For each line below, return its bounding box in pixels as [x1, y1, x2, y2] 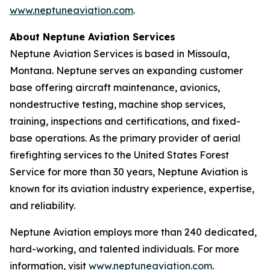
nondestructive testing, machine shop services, [10, 98, 225, 110]
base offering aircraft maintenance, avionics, [10, 81, 220, 93]
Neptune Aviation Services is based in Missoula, [10, 48, 230, 60]
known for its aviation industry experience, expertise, [10, 183, 254, 195]
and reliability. [10, 199, 75, 212]
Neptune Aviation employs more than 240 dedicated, [10, 226, 257, 238]
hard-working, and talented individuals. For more [10, 243, 239, 255]
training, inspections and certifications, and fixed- [10, 115, 240, 127]
